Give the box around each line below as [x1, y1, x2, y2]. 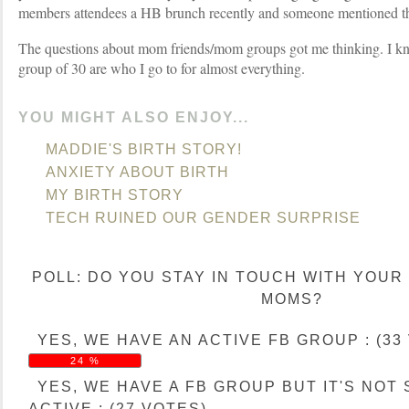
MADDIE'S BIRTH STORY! [46, 142, 242, 157]
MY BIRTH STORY [46, 187, 184, 203]
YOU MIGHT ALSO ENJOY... [18, 110, 249, 125]
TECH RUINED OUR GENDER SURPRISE [46, 210, 361, 225]
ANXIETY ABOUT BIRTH [46, 164, 229, 180]
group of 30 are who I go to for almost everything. [18, 58, 305, 78]
